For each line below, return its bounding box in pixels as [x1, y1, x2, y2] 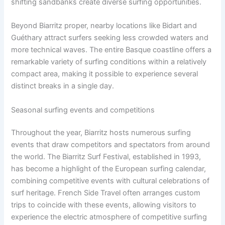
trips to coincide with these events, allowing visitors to [11, 200, 197, 210]
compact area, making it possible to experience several [11, 69, 198, 79]
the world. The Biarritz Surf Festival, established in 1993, [11, 152, 201, 162]
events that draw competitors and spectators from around [11, 140, 210, 150]
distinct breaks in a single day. [11, 81, 115, 91]
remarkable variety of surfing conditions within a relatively [11, 57, 207, 67]
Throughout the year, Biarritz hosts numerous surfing [11, 128, 191, 138]
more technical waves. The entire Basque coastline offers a [11, 45, 212, 55]
